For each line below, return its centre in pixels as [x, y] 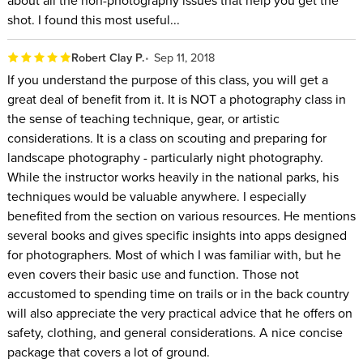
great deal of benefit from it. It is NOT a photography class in [176, 98]
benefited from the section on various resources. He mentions [181, 215]
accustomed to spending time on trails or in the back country [178, 293]
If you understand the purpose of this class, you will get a [167, 79]
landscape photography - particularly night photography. [165, 157]
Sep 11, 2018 [185, 58]
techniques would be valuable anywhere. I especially [156, 196]
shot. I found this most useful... [93, 19]
